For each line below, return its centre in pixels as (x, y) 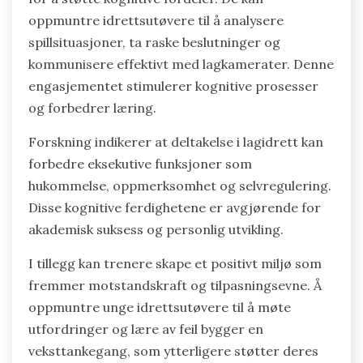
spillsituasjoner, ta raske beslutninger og (154, 43)
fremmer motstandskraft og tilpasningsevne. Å (175, 286)
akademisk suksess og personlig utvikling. (156, 230)
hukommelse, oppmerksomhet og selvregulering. (180, 186)
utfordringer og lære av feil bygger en (146, 329)
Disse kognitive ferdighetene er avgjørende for (175, 208)
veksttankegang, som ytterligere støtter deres (173, 351)
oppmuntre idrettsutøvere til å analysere (156, 21)
